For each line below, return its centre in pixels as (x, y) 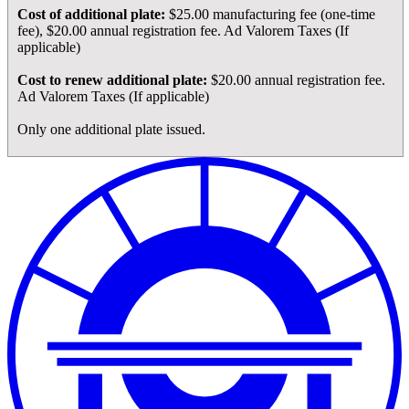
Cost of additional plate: (93, 15)
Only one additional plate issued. (111, 130)
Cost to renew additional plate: (114, 80)
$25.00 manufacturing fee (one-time (272, 15)
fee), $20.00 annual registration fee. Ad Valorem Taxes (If (183, 31)
